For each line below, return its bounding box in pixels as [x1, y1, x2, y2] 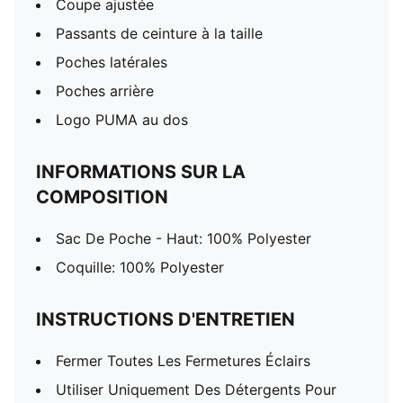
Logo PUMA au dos [56, 111, 188, 129]
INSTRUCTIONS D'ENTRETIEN [36, 309, 295, 330]
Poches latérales [56, 53, 167, 71]
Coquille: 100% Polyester [56, 258, 224, 276]
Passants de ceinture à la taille [56, 24, 263, 42]
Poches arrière [56, 82, 154, 100]
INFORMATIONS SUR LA [36, 161, 246, 183]
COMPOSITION [36, 186, 168, 208]
